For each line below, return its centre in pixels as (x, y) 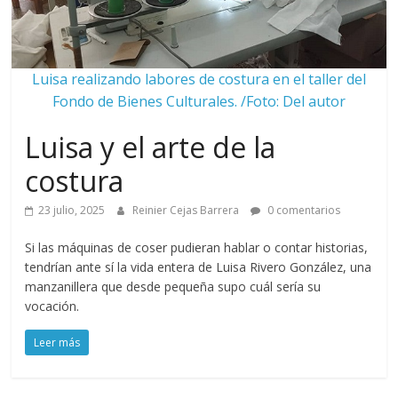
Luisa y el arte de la (151, 147)
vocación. (52, 306)
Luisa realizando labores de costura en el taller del (199, 79)
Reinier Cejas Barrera (187, 210)
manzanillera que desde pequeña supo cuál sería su (173, 287)
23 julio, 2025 (72, 210)
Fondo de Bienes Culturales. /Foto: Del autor (199, 101)
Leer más (57, 342)
